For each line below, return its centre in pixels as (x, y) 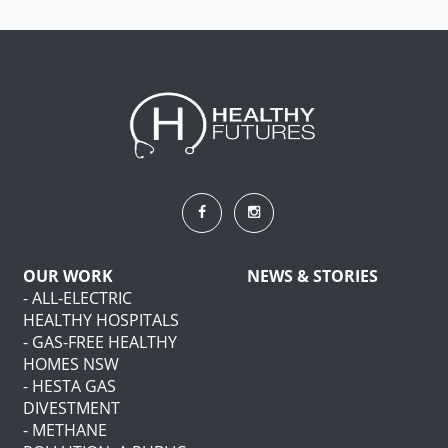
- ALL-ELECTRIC (77, 298)
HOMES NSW (71, 364)
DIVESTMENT (71, 408)
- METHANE (65, 430)
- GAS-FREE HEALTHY (100, 342)
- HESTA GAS (69, 386)
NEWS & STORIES (312, 276)
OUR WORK (68, 276)
